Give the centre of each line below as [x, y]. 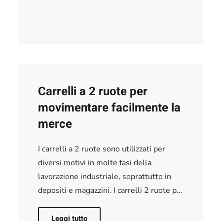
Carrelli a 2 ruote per [93, 91]
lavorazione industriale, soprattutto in [105, 176]
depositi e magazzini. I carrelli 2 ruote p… [110, 190]
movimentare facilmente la [110, 108]
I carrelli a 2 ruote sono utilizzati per [102, 149]
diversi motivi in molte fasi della [95, 163]
